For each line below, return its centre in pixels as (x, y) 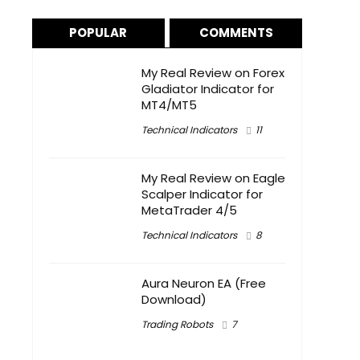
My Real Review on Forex (213, 73)
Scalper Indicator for (202, 194)
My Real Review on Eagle (213, 178)
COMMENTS (236, 33)
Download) (174, 299)
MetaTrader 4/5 (189, 210)
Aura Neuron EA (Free (204, 283)
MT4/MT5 (169, 105)
